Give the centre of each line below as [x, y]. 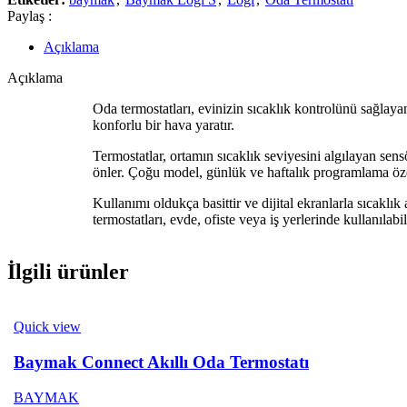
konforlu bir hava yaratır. [164, 124]
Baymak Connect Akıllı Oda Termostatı [161, 362]
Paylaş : [30, 15]
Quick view [47, 327]
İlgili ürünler [68, 272]
